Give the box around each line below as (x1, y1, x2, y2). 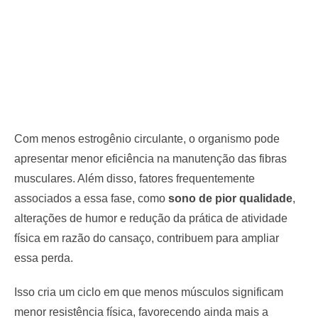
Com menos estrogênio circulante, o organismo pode (14, 132, 280, 145)
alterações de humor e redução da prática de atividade (14, 212, 287, 224)
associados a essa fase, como (14, 192, 168, 204)
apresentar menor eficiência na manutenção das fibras (14, 152, 287, 165)
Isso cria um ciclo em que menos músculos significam (14, 285, 283, 298)
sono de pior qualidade (168, 192, 292, 204)
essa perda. (14, 251, 73, 264)
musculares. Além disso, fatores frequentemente (14, 172, 255, 185)
